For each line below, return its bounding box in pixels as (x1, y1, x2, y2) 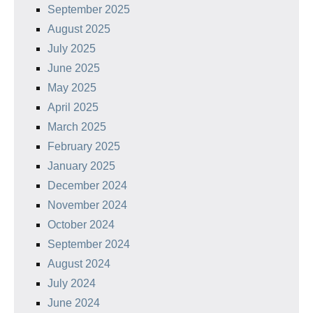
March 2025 (48, 121, 106, 133)
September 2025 (48, 3, 130, 16)
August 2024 (48, 258, 110, 270)
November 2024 (48, 199, 127, 212)
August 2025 (48, 23, 110, 36)
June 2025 (48, 62, 100, 75)
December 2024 (48, 180, 127, 192)
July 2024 (48, 277, 96, 290)
